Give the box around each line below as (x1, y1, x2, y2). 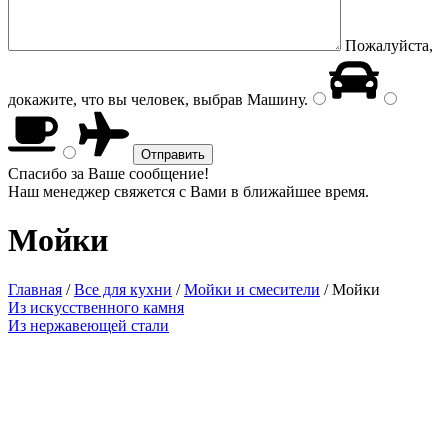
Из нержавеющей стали (8, 316, 169, 334)
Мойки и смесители (184, 280, 320, 298)
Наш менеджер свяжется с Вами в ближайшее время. (8, 183, 369, 200)
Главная (8, 280, 62, 298)
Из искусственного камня (8, 298, 184, 316)
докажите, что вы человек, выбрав (8, 91, 243, 108)
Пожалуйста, (345, 37, 433, 54)
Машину (243, 91, 304, 108)
